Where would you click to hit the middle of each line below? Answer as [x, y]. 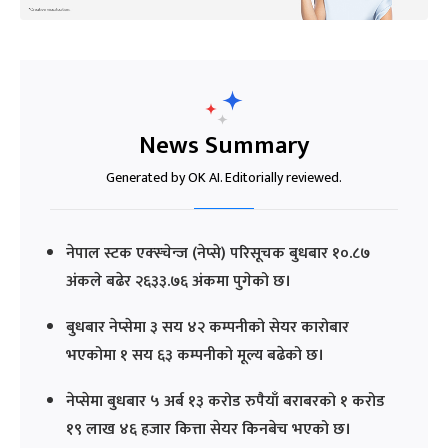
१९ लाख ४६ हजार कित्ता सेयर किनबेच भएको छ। [208, 429]
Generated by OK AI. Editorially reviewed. [224, 177]
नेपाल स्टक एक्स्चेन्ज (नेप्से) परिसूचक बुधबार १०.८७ [218, 253]
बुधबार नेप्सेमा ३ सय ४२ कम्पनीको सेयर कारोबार [207, 327]
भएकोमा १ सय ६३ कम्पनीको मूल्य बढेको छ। [195, 355]
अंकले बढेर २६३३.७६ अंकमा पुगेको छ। [178, 281]
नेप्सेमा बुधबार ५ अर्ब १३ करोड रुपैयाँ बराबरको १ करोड [225, 401]
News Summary [224, 145]
